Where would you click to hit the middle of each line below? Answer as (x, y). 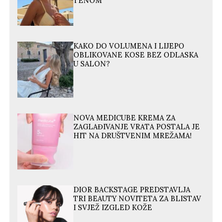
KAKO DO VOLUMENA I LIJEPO (129, 46)
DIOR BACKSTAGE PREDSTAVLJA (132, 190)
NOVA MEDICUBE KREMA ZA (125, 118)
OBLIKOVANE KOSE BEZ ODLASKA (136, 55)
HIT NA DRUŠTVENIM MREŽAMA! (133, 136)
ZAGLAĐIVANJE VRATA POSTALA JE (137, 127)
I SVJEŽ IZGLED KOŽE (113, 208)
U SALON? (92, 64)
